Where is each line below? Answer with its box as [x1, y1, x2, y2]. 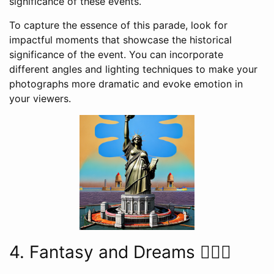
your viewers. [9, 92, 71, 105]
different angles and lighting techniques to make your [9, 63, 257, 76]
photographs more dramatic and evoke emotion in [9, 78, 243, 91]
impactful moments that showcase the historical [9, 34, 232, 46]
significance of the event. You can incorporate [9, 48, 223, 61]
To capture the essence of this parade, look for [9, 19, 228, 32]
